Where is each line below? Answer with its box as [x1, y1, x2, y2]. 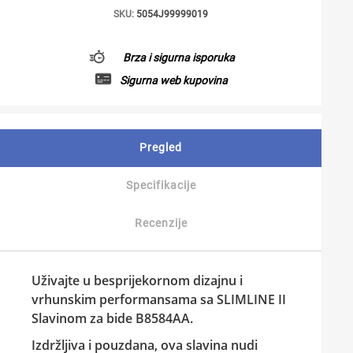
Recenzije [134, 217, 188, 229]
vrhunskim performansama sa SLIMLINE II [32, 291, 286, 308]
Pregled [139, 141, 182, 154]
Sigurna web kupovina [119, 73, 228, 87]
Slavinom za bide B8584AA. [32, 310, 193, 327]
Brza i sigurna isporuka [122, 50, 235, 64]
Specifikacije [125, 179, 196, 191]
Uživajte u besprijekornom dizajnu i [32, 272, 243, 289]
